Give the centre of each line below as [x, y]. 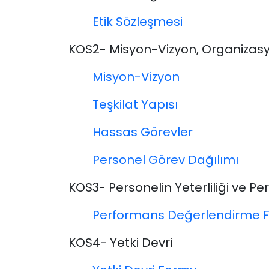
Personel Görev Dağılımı [165, 160]
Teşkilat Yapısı [135, 105]
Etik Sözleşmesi [138, 22]
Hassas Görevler [143, 132]
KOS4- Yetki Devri [120, 243]
